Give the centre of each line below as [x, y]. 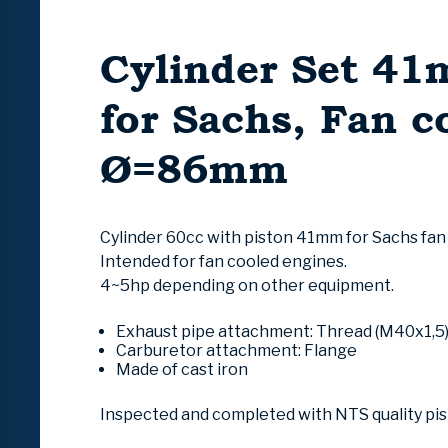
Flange [330, 351]
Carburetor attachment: [210, 351]
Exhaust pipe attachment [213, 332]
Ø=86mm [194, 169]
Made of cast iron [182, 370]
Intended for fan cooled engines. [223, 262]
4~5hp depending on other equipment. [247, 286]
